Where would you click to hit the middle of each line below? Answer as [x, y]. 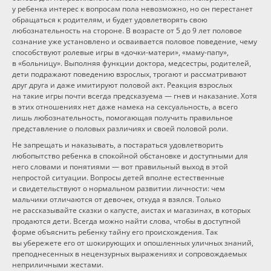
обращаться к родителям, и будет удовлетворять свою [110, 20]
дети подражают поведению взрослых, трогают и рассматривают [129, 74]
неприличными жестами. [58, 265]
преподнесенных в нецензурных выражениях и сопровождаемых [129, 254]
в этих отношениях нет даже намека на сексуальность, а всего [125, 107]
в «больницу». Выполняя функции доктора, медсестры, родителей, [132, 63]
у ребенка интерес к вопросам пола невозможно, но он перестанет [132, 9]
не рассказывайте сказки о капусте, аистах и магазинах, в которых [131, 210]
